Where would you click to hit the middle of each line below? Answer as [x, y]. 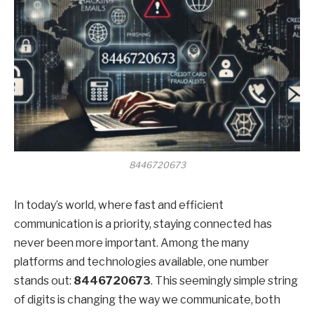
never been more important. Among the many [131, 243]
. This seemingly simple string [224, 280]
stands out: [44, 280]
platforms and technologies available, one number [142, 261]
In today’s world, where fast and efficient [119, 205]
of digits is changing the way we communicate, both [147, 299]
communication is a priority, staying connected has [143, 224]
